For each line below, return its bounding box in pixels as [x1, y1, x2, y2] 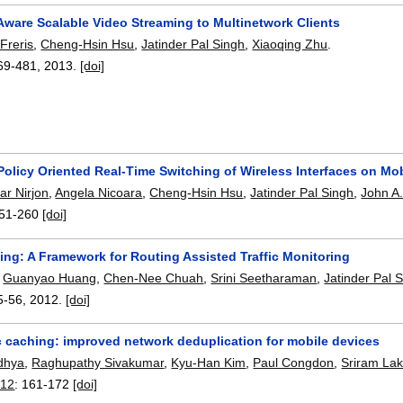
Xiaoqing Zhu [252, 36, 328, 51]
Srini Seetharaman [210, 270, 318, 285]
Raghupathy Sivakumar [31, 355, 165, 371]
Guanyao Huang [3, 270, 97, 285]
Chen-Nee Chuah [103, 270, 204, 285]
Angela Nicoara [55, 185, 143, 201]
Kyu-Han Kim [171, 355, 246, 371]
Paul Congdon [253, 355, 335, 371]
